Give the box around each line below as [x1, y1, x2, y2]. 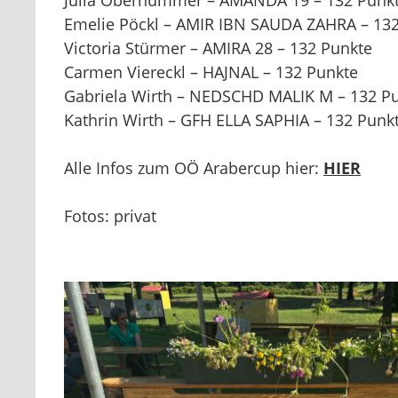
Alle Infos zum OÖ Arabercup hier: [64, 157, 323, 179]
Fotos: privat [64, 205, 156, 227]
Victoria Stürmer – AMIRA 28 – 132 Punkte [64, 37, 372, 59]
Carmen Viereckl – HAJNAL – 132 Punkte [64, 61, 358, 83]
